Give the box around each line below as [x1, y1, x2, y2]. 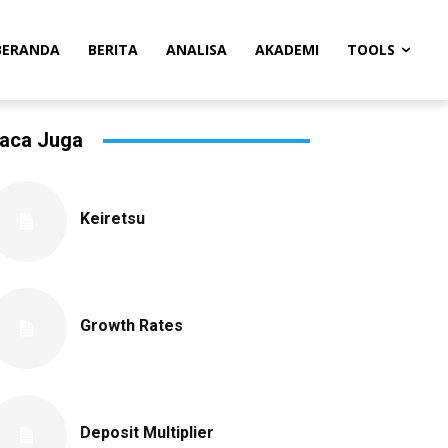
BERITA [88, 40, 138, 59]
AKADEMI [255, 40, 319, 59]
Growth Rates [80, 316, 183, 335]
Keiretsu [80, 209, 145, 228]
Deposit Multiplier [80, 423, 214, 442]
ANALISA [166, 40, 227, 59]
